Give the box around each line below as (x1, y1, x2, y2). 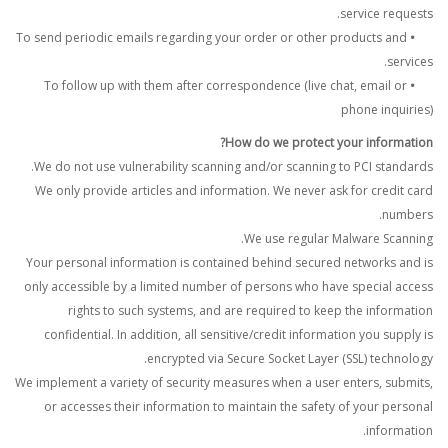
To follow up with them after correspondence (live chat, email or (44, 77, 407, 94)
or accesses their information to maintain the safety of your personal (44, 398, 433, 415)
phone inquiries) (341, 101, 433, 118)
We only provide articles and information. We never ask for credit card (35, 182, 433, 199)
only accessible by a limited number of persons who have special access (24, 278, 433, 295)
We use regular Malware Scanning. (244, 230, 433, 247)
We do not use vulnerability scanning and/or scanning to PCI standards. (34, 158, 433, 175)
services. (387, 53, 433, 70)
